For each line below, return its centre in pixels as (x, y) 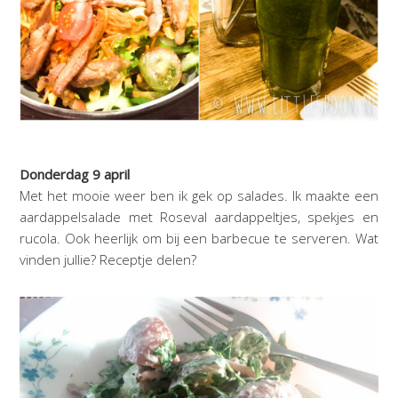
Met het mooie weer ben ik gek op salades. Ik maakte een (199, 195)
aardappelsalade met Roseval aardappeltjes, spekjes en (199, 216)
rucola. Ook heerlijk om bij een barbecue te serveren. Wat (199, 238)
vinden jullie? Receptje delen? (108, 259)
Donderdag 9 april (75, 174)
